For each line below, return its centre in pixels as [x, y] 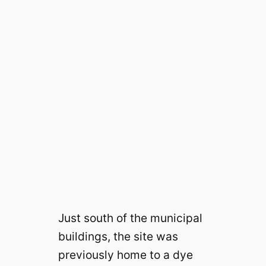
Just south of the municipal [130, 218]
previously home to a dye [125, 255]
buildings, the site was [118, 237]
